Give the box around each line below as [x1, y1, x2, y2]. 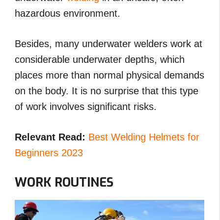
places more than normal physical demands [15, 69, 204, 81]
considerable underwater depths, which [15, 54, 185, 65]
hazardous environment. [15, 7, 120, 19]
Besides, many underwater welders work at [15, 38, 202, 49]
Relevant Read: [15, 131, 85, 142]
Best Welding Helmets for [88, 131, 199, 142]
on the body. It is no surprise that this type [15, 85, 198, 96]
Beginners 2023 [15, 147, 83, 158]
